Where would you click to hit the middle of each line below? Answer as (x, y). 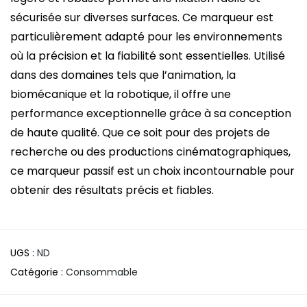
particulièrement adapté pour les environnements (146, 37)
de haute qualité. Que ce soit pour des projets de (140, 133)
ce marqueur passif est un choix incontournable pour (152, 171)
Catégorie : (38, 272)
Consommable (102, 272)
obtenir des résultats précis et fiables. (112, 191)
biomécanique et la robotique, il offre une (121, 95)
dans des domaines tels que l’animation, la (123, 75)
